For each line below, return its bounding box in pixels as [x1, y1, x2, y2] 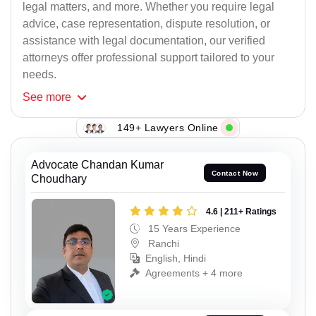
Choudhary [31, 173, 87, 186]
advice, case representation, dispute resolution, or [23, 18, 270, 30]
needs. [23, 68, 56, 81]
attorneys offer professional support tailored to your [23, 51, 274, 64]
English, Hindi [145, 253, 206, 265]
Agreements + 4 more [145, 267, 243, 279]
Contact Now [211, 169, 259, 177]
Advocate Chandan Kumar [31, 159, 164, 171]
